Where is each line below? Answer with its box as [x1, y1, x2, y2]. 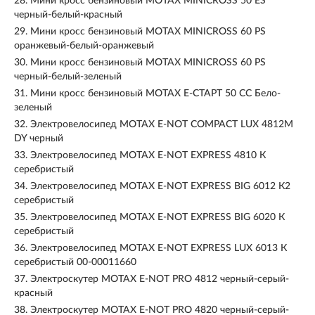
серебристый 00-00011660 [14, 257, 136, 267]
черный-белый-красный [14, 10, 122, 20]
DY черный [14, 134, 63, 143]
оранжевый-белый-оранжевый [14, 41, 154, 51]
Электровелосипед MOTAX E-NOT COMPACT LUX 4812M [30, 120, 293, 129]
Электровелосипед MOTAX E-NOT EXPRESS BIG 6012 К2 [30, 181, 290, 191]
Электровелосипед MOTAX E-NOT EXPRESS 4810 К [30, 150, 266, 160]
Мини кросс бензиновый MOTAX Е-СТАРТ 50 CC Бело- [30, 89, 281, 98]
